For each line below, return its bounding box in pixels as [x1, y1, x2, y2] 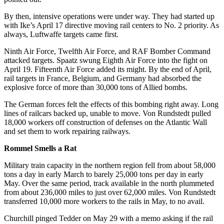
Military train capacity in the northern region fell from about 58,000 [4, 160, 215, 169]
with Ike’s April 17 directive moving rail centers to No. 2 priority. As [4, 20, 219, 29]
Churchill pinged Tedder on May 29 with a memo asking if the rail [4, 213, 213, 222]
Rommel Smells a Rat [4, 143, 76, 152]
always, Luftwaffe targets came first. [4, 29, 118, 38]
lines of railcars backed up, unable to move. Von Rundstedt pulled [4, 108, 211, 117]
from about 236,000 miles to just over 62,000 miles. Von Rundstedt [4, 187, 215, 196]
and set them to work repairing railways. [4, 126, 130, 135]
